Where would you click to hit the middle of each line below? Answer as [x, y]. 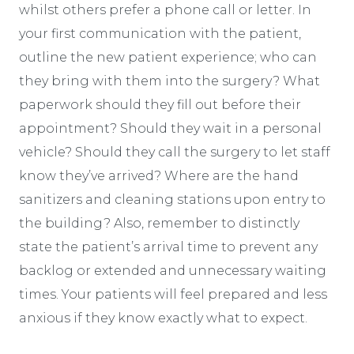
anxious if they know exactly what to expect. [163, 318]
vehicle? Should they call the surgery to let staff [175, 152]
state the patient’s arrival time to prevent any [168, 247]
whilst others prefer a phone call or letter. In [165, 9]
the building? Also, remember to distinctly [159, 223]
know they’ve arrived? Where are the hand [159, 175]
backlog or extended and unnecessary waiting [173, 270]
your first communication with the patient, [160, 33]
